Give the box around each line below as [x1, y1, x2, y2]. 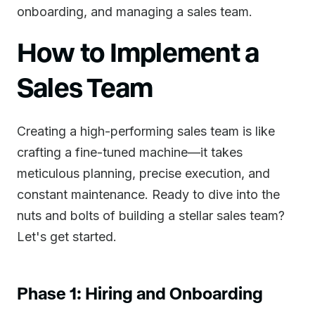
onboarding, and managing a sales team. [17, 4, 252, 19]
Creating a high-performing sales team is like [17, 124, 275, 139]
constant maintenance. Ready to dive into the [17, 187, 280, 202]
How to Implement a [17, 35, 259, 67]
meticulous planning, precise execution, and [17, 166, 270, 181]
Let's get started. [17, 229, 117, 244]
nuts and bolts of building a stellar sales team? [17, 208, 285, 223]
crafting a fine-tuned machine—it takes [17, 145, 243, 160]
